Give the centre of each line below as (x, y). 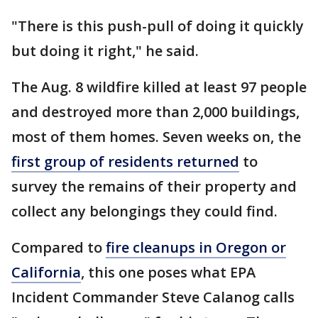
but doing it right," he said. (105, 51)
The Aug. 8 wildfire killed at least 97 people (159, 87)
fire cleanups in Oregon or (196, 247)
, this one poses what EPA (168, 272)
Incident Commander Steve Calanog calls (153, 297)
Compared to (59, 247)
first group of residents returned (125, 161)
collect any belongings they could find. (144, 211)
